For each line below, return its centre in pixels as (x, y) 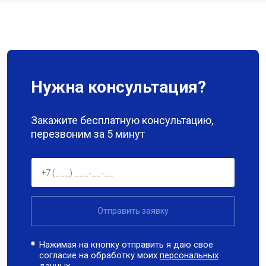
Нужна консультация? (118, 87)
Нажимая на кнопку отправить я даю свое (126, 245)
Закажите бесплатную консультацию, (122, 120)
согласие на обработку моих (100, 255)
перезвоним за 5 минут (88, 134)
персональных (189, 255)
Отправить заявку (133, 211)
